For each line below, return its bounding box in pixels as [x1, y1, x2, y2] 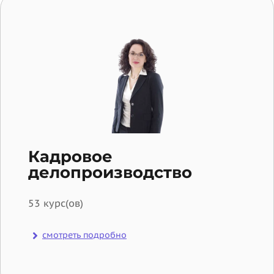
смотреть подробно [42, 229, 127, 241]
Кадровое [28, 147, 113, 167]
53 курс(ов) [28, 197, 83, 210]
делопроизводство [28, 163, 192, 183]
